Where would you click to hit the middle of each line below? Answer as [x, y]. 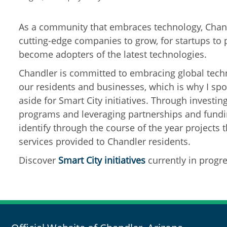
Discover [39, 160]
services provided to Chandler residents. [107, 141]
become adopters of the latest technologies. [114, 54]
